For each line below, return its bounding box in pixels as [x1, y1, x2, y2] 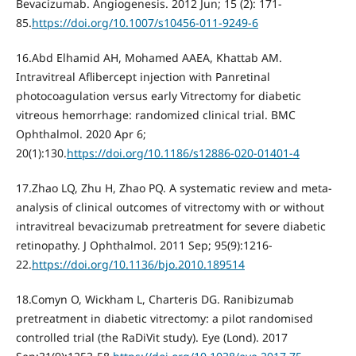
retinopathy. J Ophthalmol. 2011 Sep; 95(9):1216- [15, 238, 273, 253]
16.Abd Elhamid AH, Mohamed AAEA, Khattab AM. [15, 50, 282, 66]
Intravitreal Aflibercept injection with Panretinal [15, 69, 270, 85]
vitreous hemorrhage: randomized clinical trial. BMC [15, 107, 296, 123]
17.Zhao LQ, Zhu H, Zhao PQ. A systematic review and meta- [15, 180, 332, 196]
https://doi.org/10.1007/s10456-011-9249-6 [31, 15, 258, 31]
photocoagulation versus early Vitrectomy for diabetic [15, 88, 301, 104]
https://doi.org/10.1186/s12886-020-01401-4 [66, 145, 300, 161]
